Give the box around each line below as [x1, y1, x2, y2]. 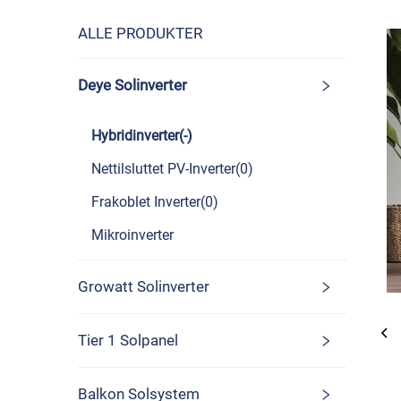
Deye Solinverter [78, 76, 187, 94]
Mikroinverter [91, 226, 174, 243]
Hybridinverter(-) [91, 127, 192, 144]
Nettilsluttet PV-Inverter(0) [91, 160, 253, 177]
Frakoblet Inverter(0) [91, 193, 218, 210]
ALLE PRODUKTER [78, 24, 202, 42]
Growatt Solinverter [78, 277, 209, 295]
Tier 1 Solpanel [78, 331, 178, 349]
